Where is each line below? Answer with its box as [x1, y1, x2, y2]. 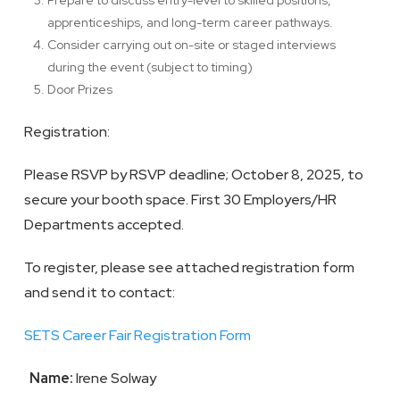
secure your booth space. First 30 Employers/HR [23, 190, 337, 209]
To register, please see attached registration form [23, 258, 354, 277]
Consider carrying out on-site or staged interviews [47, 37, 337, 53]
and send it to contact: [23, 283, 175, 302]
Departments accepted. [23, 215, 184, 234]
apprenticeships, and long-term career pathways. [47, 14, 334, 30]
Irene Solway [72, 369, 156, 387]
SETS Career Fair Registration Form [23, 326, 251, 345]
